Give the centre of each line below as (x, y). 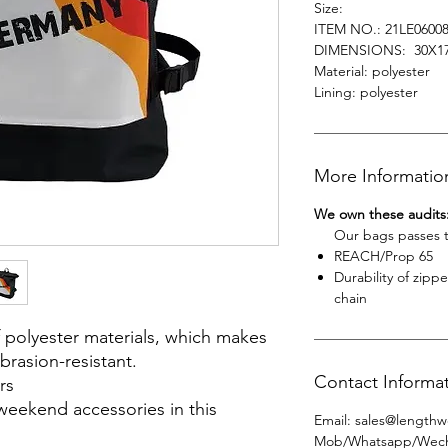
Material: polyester (372, 71)
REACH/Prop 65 (383, 256)
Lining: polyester (366, 92)
